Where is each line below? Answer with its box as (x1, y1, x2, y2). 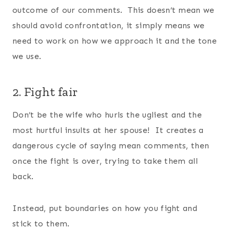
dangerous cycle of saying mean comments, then (12, 140, 209, 150)
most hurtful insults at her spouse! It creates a (12, 125, 204, 135)
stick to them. (12, 218, 70, 228)
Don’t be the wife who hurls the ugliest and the (12, 109, 202, 120)
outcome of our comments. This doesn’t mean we (12, 5, 215, 15)
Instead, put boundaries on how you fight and (12, 203, 198, 213)
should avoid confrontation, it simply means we (12, 20, 205, 30)
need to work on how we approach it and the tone (12, 35, 217, 46)
